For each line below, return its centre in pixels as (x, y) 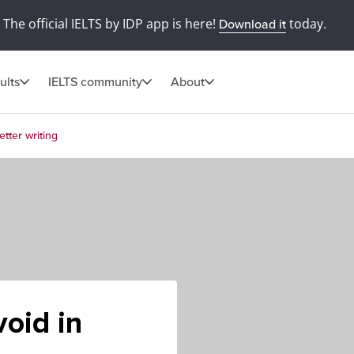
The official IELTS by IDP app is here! (111, 24)
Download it (252, 24)
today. (306, 24)
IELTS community (95, 82)
